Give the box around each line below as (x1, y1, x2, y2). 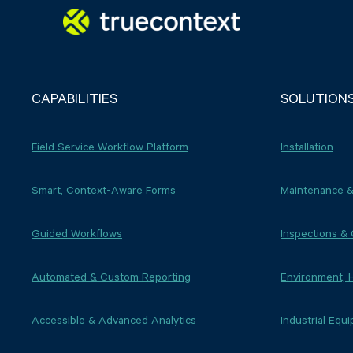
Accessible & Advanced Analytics (32, 311, 196, 327)
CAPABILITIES (32, 87, 117, 107)
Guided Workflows (32, 225, 122, 240)
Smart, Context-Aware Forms (32, 181, 176, 197)
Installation (281, 138, 333, 154)
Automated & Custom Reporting (32, 268, 191, 284)
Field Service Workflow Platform (32, 138, 188, 154)
